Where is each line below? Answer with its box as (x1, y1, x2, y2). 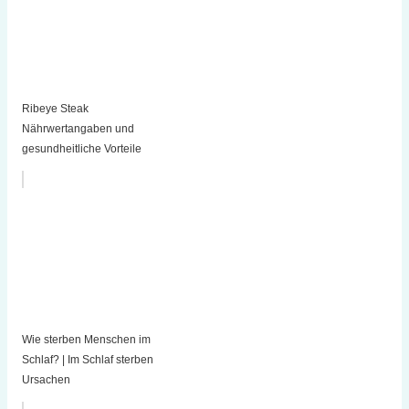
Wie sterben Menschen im (21, 333, 151, 347)
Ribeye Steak (21, 102, 89, 116)
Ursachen (21, 373, 70, 387)
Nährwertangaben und (21, 122, 134, 136)
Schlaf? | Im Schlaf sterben (21, 353, 153, 367)
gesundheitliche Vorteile (21, 142, 142, 156)
